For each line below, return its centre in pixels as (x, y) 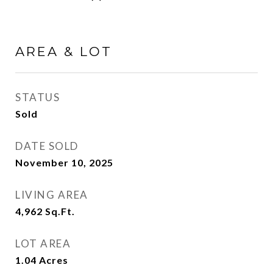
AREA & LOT (64, 51)
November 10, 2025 (64, 162)
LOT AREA (43, 243)
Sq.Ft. (60, 211)
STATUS (37, 97)
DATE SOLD (47, 146)
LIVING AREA (52, 195)
